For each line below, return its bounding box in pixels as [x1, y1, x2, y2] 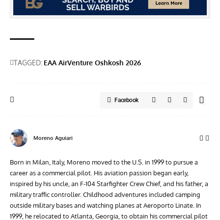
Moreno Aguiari [33, 134, 73, 141]
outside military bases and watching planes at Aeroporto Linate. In [10, 201, 201, 209]
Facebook [114, 96, 138, 104]
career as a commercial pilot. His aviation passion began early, [10, 168, 189, 177]
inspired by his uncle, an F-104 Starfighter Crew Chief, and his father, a [10, 179, 208, 188]
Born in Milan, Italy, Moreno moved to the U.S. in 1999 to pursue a [10, 158, 198, 166]
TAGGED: [14, 58, 42, 67]
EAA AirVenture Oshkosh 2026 [44, 58, 141, 67]
